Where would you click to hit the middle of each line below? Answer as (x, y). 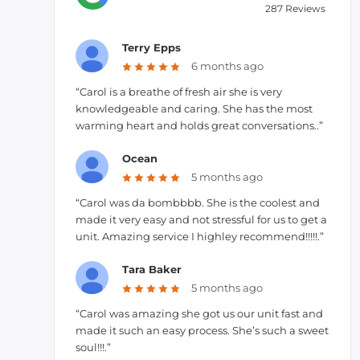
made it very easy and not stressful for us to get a (201, 219)
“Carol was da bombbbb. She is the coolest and (198, 202)
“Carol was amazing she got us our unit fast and (199, 313)
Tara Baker (151, 269)
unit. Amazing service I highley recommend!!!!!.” (200, 236)
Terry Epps (151, 47)
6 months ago (227, 65)
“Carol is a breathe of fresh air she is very (179, 92)
